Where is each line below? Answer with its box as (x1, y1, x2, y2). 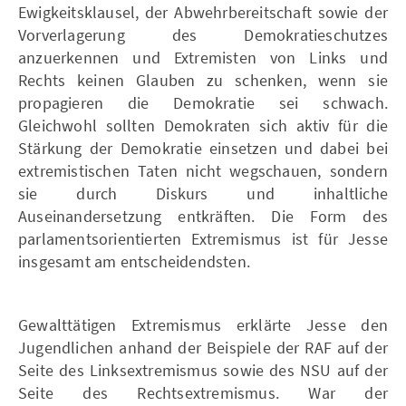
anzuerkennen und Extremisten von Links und (18, 46, 388, 68)
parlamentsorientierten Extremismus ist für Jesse (18, 227, 388, 249)
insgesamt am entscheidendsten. (18, 250, 250, 272)
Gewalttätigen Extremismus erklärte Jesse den (18, 314, 388, 335)
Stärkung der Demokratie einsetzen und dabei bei (18, 137, 388, 159)
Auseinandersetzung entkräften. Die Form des (18, 205, 388, 227)
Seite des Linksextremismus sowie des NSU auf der (18, 359, 388, 381)
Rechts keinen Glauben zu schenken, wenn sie (18, 69, 388, 91)
